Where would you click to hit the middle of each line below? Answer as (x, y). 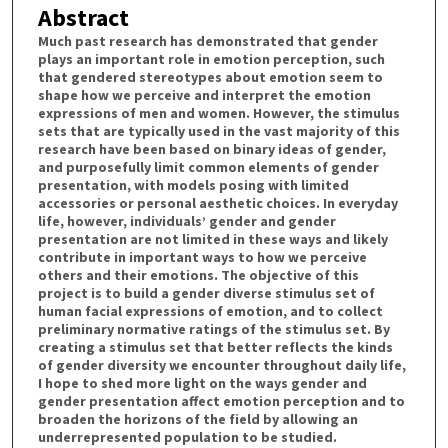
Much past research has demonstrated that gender (207, 41)
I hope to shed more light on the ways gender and (202, 383)
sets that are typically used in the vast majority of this (218, 131)
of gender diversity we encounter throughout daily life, (221, 365)
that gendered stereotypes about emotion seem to (210, 77)
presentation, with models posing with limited (193, 185)
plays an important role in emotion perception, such (211, 59)
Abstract (83, 18)
